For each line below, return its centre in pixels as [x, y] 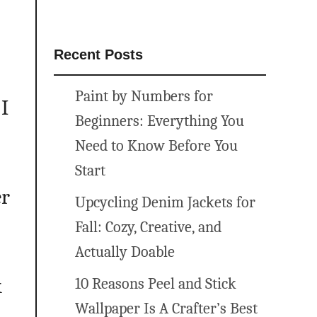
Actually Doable [125, 252]
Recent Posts [98, 54]
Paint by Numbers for [144, 96]
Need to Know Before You [156, 146]
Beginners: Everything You [160, 121]
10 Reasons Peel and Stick [156, 284]
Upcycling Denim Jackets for [165, 202]
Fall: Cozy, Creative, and [148, 227]
